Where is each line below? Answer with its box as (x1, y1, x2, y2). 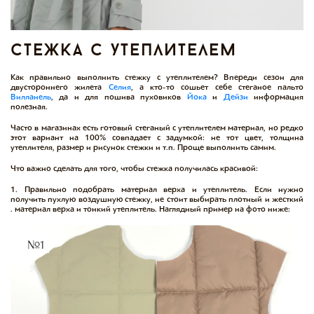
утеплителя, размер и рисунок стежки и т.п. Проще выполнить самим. (11, 142, 276, 152)
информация (247, 91, 304, 102)
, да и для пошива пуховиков (51, 91, 187, 102)
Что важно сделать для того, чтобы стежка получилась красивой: (11, 163, 258, 173)
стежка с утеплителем (11, 42, 237, 60)
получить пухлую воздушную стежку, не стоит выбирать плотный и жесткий (11, 193, 303, 204)
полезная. (11, 101, 48, 111)
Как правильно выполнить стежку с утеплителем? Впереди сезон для (11, 71, 303, 82)
